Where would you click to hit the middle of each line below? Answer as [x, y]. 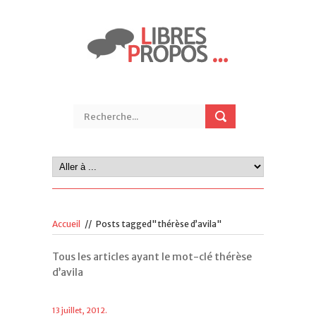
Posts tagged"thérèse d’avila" [159, 224]
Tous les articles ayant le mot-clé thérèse [152, 257]
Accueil [66, 224]
